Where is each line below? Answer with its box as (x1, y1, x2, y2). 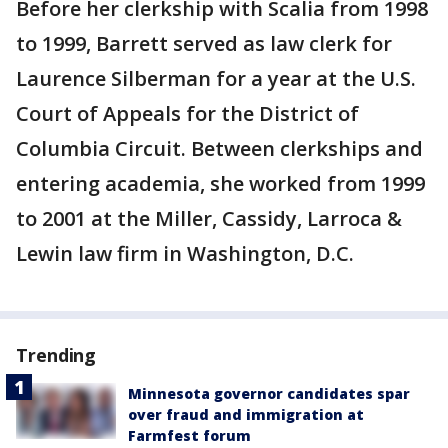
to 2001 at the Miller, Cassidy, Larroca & (16, 205, 402, 232)
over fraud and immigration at (128, 405, 364, 424)
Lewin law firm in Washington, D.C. (16, 240, 354, 267)
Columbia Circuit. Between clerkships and (16, 135, 423, 162)
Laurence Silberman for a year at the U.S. (16, 65, 416, 92)
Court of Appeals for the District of (16, 100, 359, 127)
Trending (16, 343, 97, 367)
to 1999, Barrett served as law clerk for (16, 30, 392, 57)
